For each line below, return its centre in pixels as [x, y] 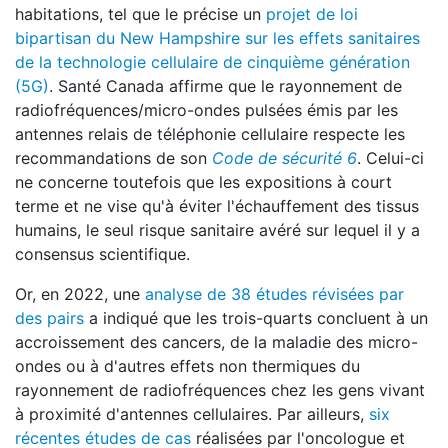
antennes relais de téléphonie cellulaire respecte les [210, 134]
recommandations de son [113, 158]
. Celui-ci [390, 158]
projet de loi [312, 14]
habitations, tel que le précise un [140, 14]
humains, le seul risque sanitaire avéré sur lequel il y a [217, 230]
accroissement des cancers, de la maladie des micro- [216, 342]
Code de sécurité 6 [284, 158]
